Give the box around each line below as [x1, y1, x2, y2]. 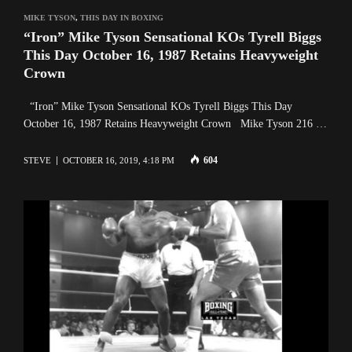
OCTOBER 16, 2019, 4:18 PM [63, 156, 174, 166]
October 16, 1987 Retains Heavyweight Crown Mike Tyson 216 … [24, 118, 327, 130]
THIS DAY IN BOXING [80, 13, 163, 23]
